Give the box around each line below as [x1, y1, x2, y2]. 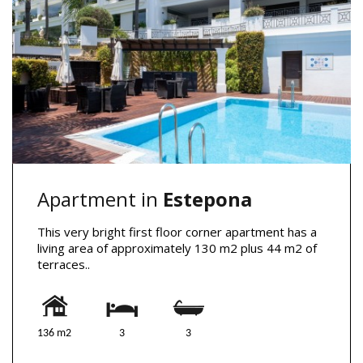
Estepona [163, 185, 252, 212]
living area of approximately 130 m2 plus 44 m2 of [37, 239, 317, 256]
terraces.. [37, 255, 90, 272]
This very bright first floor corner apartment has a [37, 223, 317, 240]
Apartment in [37, 185, 163, 212]
